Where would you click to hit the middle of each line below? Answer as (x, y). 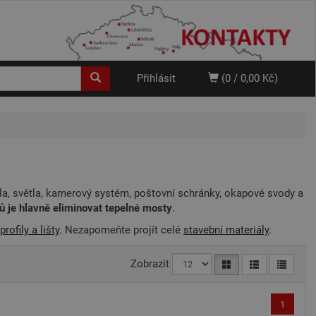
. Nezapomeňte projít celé (121, 230)
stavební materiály (226, 230)
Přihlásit (156, 78)
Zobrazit (150, 263)
